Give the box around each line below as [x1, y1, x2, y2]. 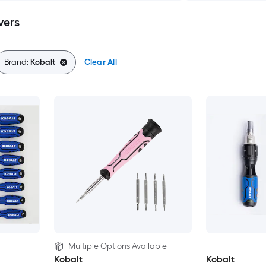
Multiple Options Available [68, 241, 167, 252]
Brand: [4, 57, 30, 67]
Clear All [84, 57, 117, 67]
